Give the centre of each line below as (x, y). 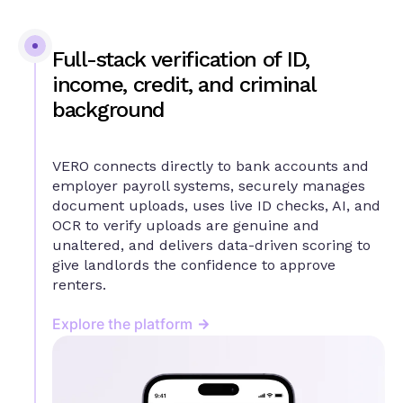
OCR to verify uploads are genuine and (186, 226)
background (108, 109)
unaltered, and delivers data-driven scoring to (211, 246)
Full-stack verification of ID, (181, 59)
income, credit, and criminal (184, 84)
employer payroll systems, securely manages (209, 186)
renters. (79, 285)
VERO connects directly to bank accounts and (210, 166)
